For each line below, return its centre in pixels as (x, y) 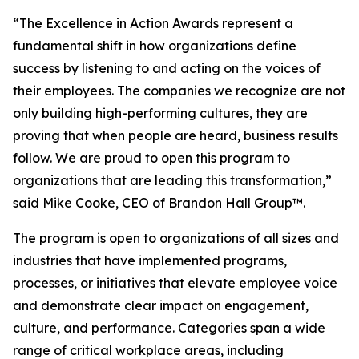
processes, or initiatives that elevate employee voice (175, 283)
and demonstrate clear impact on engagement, (161, 305)
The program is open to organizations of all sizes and (176, 238)
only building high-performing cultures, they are (160, 113)
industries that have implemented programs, (150, 260)
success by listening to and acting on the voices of (167, 68)
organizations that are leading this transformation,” (172, 180)
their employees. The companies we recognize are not (179, 91)
